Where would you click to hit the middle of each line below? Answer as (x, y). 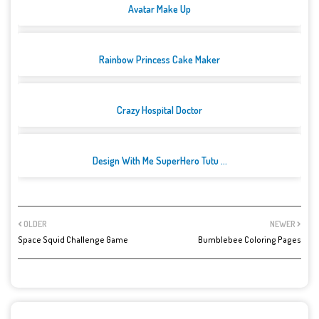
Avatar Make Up (159, 9)
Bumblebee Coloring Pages (250, 240)
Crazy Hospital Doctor (159, 110)
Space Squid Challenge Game (73, 240)
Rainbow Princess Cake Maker (159, 60)
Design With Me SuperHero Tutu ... (159, 161)
